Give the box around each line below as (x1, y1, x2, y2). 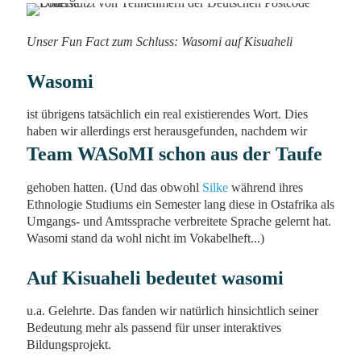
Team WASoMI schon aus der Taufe (27, 143, 322, 164)
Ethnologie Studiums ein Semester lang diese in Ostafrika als (27, 197, 334, 211)
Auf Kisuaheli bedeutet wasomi (27, 267, 284, 288)
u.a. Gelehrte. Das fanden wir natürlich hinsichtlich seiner (27, 304, 318, 317)
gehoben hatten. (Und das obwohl (27, 180, 202, 194)
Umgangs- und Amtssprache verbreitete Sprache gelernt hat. (27, 214, 331, 228)
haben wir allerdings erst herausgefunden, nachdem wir (27, 124, 307, 138)
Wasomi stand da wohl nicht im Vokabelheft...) (27, 230, 264, 245)
